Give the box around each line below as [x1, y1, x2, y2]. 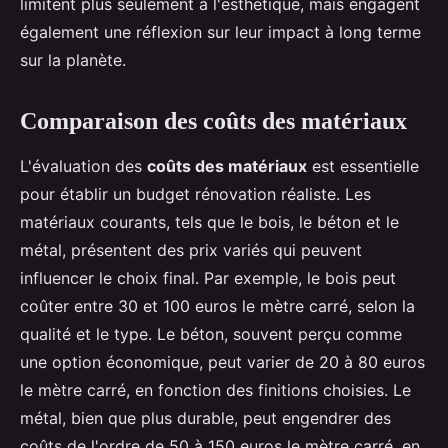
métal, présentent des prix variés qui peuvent [20, 240, 362, 261]
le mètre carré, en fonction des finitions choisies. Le [20, 380, 411, 401]
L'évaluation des [20, 156, 147, 177]
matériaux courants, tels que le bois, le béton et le [20, 212, 399, 233]
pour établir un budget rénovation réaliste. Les [20, 184, 371, 205]
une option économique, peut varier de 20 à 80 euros [20, 352, 425, 373]
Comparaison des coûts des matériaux [20, 108, 407, 135]
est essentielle [307, 156, 419, 177]
